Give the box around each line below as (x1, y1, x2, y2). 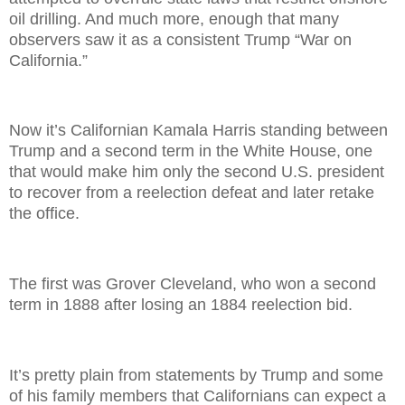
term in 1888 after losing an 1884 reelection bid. (9, 296, 353, 315)
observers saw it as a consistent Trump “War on (9, 30, 352, 49)
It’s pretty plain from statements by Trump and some (9, 365, 383, 384)
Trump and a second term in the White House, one (9, 142, 372, 161)
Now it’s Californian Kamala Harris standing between (9, 121, 388, 140)
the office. (9, 204, 80, 223)
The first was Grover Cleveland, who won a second (9, 275, 376, 294)
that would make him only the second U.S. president (9, 163, 384, 182)
